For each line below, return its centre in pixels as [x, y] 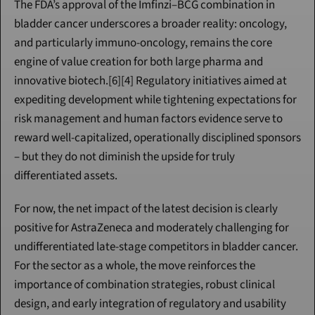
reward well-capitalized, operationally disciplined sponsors [157, 138]
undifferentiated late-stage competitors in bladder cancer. [156, 247]
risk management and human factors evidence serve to [148, 119]
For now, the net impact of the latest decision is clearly [146, 209]
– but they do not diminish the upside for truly [124, 157]
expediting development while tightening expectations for [155, 100]
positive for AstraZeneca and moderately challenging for [152, 228]
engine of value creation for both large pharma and [139, 62]
